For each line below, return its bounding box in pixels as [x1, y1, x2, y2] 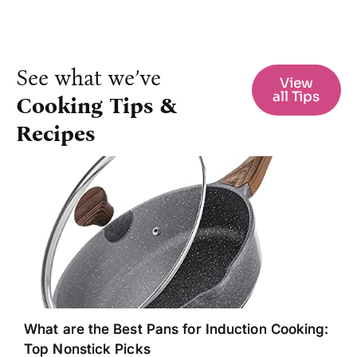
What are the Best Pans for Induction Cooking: [24, 321, 329, 338]
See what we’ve [16, 65, 161, 92]
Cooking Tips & [16, 92, 177, 120]
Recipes [16, 120, 95, 148]
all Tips [273, 88, 320, 106]
